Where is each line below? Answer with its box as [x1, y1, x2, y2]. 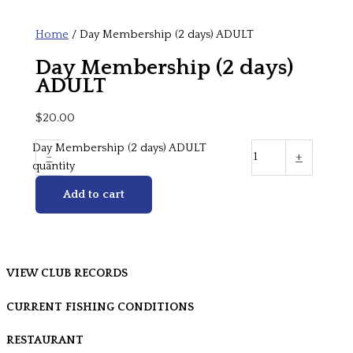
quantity [32, 159, 75, 173]
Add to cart [63, 188, 125, 201]
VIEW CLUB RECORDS [6, 267, 128, 281]
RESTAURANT [6, 334, 84, 347]
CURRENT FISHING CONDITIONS [6, 300, 194, 314]
